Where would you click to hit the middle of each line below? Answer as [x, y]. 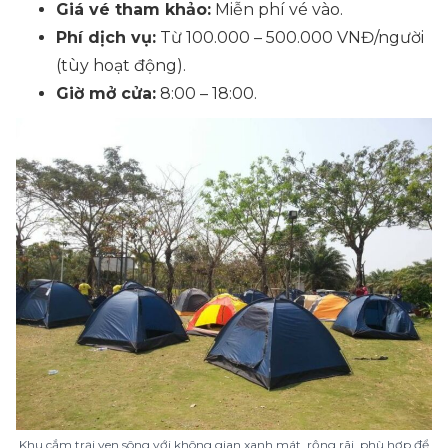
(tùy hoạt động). [121, 65]
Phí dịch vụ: [106, 37]
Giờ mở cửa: [106, 93]
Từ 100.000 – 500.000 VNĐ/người [290, 37]
